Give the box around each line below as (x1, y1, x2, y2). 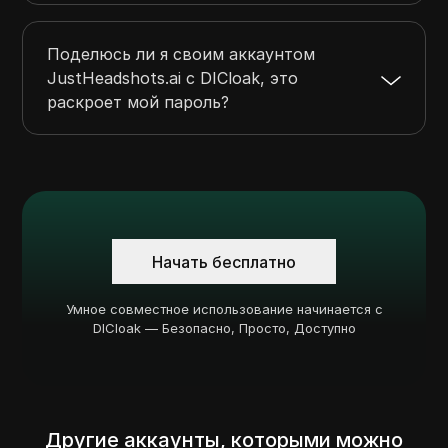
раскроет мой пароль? (47, 92, 230, 113)
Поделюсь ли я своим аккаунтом (47, 44, 316, 65)
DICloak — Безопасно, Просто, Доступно (92, 320, 356, 337)
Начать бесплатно (152, 251, 296, 272)
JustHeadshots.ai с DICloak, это (47, 68, 299, 89)
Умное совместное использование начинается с (65, 301, 383, 318)
